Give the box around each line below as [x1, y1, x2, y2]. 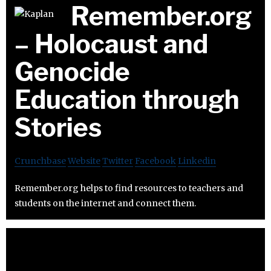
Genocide [15, 56, 130, 87]
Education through [15, 83, 240, 115]
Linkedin [178, 155, 216, 166]
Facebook [135, 155, 176, 166]
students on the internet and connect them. [15, 197, 196, 209]
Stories [15, 111, 102, 143]
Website [68, 155, 100, 166]
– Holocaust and [15, 28, 208, 59]
